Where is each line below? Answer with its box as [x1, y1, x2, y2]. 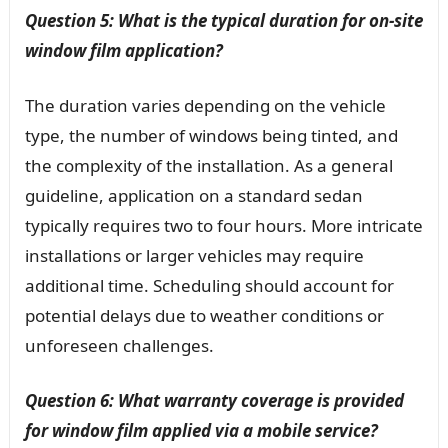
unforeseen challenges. [24, 333, 214, 357]
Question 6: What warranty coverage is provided [24, 388, 404, 412]
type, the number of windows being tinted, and [24, 123, 398, 147]
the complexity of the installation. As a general [24, 153, 393, 177]
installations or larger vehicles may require [24, 243, 364, 267]
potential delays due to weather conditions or [24, 303, 384, 327]
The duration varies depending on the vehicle [24, 93, 386, 117]
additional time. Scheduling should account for [24, 273, 394, 297]
